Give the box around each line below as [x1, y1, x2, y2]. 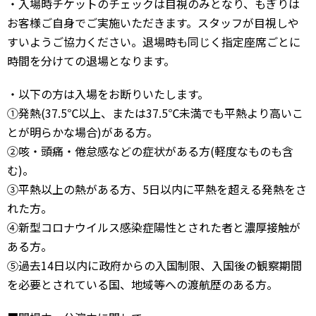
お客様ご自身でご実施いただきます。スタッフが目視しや [7, 14, 299, 31]
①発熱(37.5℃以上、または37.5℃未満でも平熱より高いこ [7, 104, 303, 121]
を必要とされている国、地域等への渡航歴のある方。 [7, 276, 278, 293]
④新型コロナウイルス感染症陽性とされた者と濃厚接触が [7, 219, 300, 236]
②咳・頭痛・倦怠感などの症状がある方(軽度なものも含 [7, 142, 293, 159]
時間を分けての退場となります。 [7, 52, 175, 69]
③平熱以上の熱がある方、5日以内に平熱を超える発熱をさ [7, 181, 307, 197]
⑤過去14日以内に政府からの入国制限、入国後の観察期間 [7, 257, 302, 274]
